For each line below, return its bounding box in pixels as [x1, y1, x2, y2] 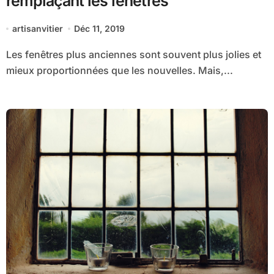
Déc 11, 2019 [74, 23, 125, 34]
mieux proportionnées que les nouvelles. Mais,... [6, 64, 233, 77]
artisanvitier [12, 23, 63, 34]
